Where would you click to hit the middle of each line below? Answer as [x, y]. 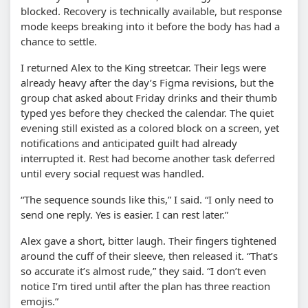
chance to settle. [59, 41]
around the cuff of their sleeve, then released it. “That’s [149, 255]
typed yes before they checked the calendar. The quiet [147, 112]
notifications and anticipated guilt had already [129, 143]
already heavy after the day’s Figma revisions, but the [147, 82]
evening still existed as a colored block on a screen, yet [150, 128]
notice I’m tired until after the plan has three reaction [145, 286]
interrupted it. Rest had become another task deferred [148, 158]
